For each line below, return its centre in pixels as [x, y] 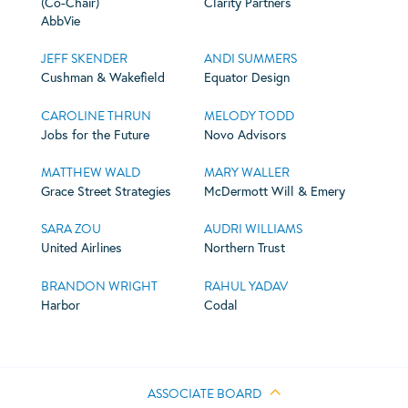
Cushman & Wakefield [102, 77]
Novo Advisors [245, 134]
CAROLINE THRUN [96, 116]
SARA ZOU [71, 229]
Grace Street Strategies [106, 191]
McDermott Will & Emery [274, 191]
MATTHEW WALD [90, 173]
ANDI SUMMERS [250, 59]
